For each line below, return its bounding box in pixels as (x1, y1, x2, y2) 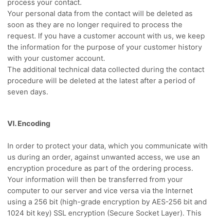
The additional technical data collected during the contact (7, 65, 204, 74)
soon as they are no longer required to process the (7, 20, 182, 30)
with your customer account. (7, 54, 105, 63)
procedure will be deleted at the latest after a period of (7, 76, 195, 86)
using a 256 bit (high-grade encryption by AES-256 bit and (7, 197, 207, 206)
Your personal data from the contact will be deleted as (7, 9, 193, 18)
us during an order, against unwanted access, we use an (7, 152, 200, 162)
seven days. (7, 88, 48, 97)
